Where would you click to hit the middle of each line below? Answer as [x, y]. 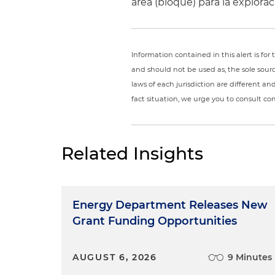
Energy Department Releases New [170, 205]
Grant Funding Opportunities [155, 221]
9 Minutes [250, 257]
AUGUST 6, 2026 [115, 257]
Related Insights [132, 153]
